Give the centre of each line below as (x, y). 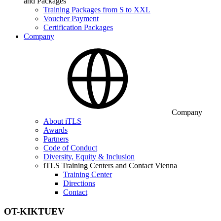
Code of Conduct (70, 148)
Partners (56, 139)
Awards (55, 130)
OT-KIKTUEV (34, 211)
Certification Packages (78, 27)
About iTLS (62, 121)
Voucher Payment (71, 18)
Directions (79, 183)
